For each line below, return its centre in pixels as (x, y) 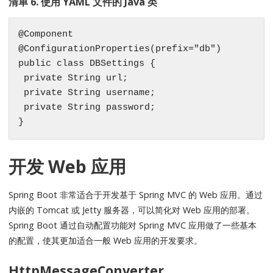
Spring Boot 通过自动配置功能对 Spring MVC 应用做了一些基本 (133, 225)
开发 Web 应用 (68, 166)
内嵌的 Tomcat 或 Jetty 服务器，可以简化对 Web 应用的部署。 (132, 210)
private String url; (73, 78)
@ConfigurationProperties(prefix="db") (120, 49)
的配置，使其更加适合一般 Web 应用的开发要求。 (106, 241)
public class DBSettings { (87, 63)
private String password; (87, 107)
